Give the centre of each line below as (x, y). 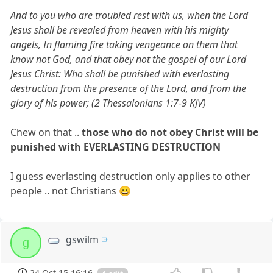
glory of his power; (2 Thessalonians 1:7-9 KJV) (108, 103)
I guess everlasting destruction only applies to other (131, 176)
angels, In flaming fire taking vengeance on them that (124, 44)
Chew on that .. (46, 132)
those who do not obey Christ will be (170, 132)
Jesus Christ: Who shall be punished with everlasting (120, 73)
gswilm (83, 239)
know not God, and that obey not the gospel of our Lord (129, 59)
